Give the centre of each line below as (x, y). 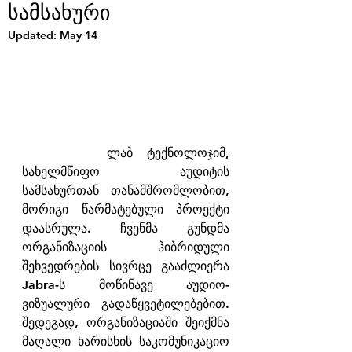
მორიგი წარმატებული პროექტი (126, 210)
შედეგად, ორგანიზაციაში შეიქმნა (126, 323)
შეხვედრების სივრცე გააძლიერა (126, 266)
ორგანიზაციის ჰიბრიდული (126, 247)
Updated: (34, 35)
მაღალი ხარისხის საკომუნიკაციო (126, 342)
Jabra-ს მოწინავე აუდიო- (126, 285)
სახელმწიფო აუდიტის (126, 172)
